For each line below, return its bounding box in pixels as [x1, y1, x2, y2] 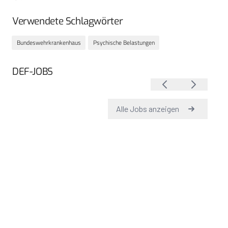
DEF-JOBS [12, 65, 53, 78]
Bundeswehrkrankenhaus [16, 37, 81, 47]
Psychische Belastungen [93, 37, 155, 47]
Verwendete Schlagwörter [12, 15, 123, 28]
